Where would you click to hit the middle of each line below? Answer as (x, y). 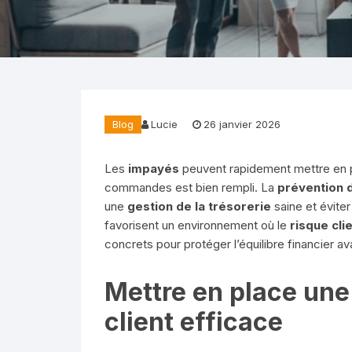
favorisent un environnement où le (197, 225)
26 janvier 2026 (242, 125)
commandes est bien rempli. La (191, 187)
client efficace (194, 321)
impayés (154, 168)
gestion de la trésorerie (199, 206)
